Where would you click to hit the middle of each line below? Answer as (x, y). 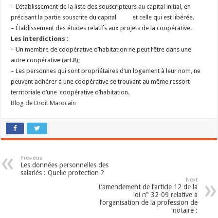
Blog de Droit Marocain (44, 103)
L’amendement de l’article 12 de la (148, 187)
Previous (32, 158)
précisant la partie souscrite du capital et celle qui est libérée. (103, 17)
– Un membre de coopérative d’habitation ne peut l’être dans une (101, 49)
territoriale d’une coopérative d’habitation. (70, 92)
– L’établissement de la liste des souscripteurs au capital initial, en (101, 7)
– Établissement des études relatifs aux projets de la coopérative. (101, 28)
